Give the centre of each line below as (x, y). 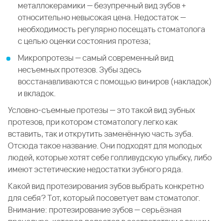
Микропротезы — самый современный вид (96, 58)
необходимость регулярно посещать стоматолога (111, 29)
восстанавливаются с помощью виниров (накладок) (115, 82)
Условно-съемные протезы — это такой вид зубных (101, 110)
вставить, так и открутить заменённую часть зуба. (101, 134)
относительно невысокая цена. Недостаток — (102, 18)
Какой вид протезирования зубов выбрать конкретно (106, 186)
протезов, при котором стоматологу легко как (93, 122)
